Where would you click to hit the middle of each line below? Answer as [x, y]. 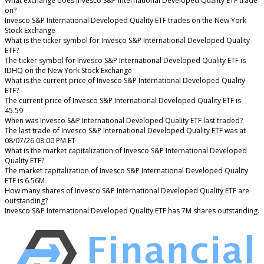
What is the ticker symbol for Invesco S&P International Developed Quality [127, 40]
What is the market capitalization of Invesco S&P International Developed [126, 150]
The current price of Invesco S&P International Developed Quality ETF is [123, 100]
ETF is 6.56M [25, 180]
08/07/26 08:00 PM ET [40, 140]
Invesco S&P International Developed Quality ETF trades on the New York [126, 20]
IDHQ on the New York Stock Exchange [68, 70]
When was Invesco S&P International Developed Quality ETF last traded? [124, 120]
